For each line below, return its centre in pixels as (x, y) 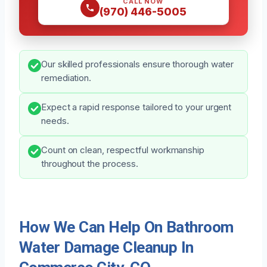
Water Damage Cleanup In (106, 247)
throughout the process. (90, 164)
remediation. (66, 78)
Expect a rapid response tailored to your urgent (136, 107)
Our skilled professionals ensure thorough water (138, 64)
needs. (55, 121)
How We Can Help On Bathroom (126, 227)
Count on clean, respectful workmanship (123, 150)
